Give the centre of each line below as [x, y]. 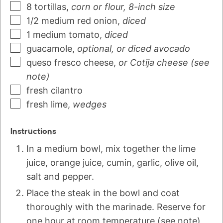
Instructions [34, 132]
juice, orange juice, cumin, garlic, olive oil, [112, 163]
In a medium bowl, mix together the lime [111, 149]
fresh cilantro [55, 91]
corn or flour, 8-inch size [123, 7]
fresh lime [47, 105]
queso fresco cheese [70, 63]
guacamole [49, 49]
